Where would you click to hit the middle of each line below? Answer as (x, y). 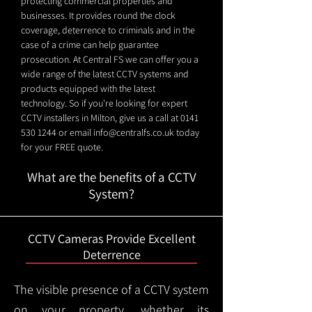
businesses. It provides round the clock (98, 15)
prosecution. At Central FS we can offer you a (110, 59)
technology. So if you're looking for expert (104, 103)
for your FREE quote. (62, 147)
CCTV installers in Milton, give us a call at (100, 118)
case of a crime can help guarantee (90, 45)
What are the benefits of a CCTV (111, 177)
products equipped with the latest (88, 88)
